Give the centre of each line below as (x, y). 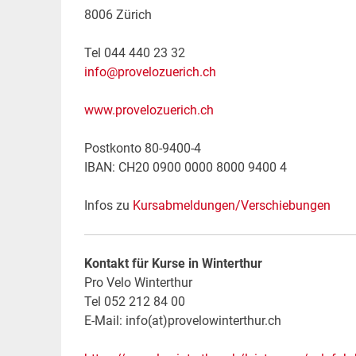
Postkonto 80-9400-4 (142, 148)
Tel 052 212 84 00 (134, 301)
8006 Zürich (118, 14)
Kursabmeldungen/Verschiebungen (231, 205)
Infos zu (108, 205)
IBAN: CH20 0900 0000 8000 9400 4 (185, 167)
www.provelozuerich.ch (149, 110)
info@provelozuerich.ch (150, 72)
